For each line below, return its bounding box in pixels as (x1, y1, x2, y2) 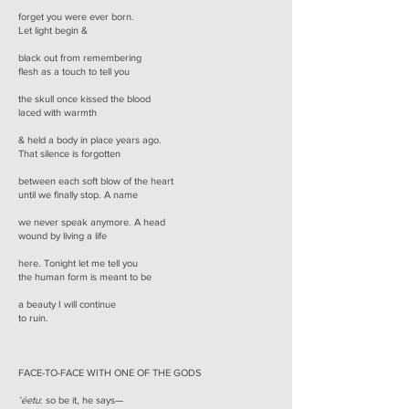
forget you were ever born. (18, 11, 134, 22)
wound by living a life (18, 230, 107, 241)
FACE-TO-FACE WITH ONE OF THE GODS (18, 367, 201, 378)
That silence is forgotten (18, 148, 121, 159)
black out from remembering (18, 52, 142, 63)
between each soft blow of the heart (18, 175, 173, 186)
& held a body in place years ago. (18, 134, 162, 145)
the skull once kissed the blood (18, 93, 151, 104)
